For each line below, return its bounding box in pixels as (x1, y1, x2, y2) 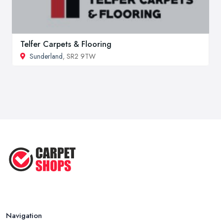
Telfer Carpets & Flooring (20, 38, 111, 50)
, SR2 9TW (63, 51, 96, 61)
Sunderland (30, 51, 63, 61)
